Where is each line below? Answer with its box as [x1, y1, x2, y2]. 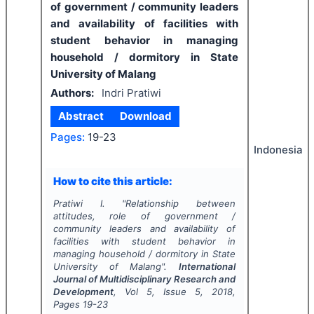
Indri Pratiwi [101, 86, 161, 100]
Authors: [50, 86, 94, 100]
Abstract [58, 109, 104, 123]
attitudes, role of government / [53, 210, 236, 221]
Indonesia [253, 143, 303, 156]
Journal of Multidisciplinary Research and [53, 273, 236, 285]
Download [119, 109, 172, 123]
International [179, 261, 236, 272]
